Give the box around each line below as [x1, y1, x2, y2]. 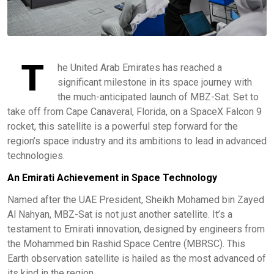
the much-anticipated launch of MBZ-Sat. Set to [57, 91, 259, 103]
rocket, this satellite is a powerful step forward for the [7, 120, 238, 132]
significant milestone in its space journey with [57, 76, 252, 88]
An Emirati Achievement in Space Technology [7, 171, 217, 183]
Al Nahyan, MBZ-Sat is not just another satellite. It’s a [7, 208, 232, 220]
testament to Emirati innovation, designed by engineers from [7, 223, 265, 235]
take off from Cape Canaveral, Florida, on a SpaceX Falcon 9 [7, 105, 262, 117]
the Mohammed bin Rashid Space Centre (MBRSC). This [7, 237, 245, 250]
